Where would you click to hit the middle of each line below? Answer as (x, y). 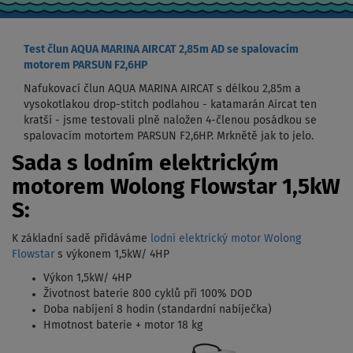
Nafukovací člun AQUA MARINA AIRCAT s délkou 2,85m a (162, 89)
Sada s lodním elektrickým (145, 164)
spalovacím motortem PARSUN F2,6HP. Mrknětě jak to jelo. (169, 137)
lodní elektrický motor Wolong (226, 239)
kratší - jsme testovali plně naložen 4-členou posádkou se (170, 121)
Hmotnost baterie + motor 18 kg (123, 326)
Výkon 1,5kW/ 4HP (87, 279)
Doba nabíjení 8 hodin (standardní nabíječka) (158, 310)
